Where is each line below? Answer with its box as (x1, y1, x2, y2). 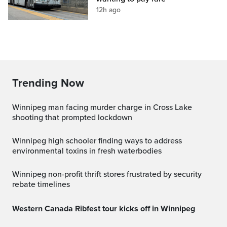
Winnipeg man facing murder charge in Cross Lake (12, 102, 19, 112)
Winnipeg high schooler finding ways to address (12, 135, 19, 146)
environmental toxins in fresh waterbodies (12, 145, 162, 156)
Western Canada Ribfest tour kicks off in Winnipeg (19, 203, 195, 214)
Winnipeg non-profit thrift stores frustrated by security (12, 169, 19, 179)
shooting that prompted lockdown (12, 112, 132, 123)
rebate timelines (12, 179, 70, 190)
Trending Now (12, 76, 84, 90)
